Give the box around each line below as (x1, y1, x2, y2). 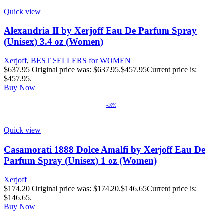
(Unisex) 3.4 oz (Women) (4, 36, 103, 47)
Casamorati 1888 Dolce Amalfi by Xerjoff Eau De (4, 144, 205, 155)
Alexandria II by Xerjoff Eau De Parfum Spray (4, 25, 197, 36)
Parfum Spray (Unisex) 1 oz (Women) (4, 155, 157, 166)
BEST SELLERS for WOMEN (31, 56, 131, 65)
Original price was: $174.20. (32, 184, 121, 193)
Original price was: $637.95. (32, 65, 121, 74)
